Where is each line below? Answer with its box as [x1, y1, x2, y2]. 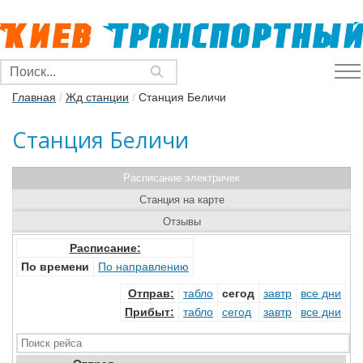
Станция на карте [139, 194, 224, 206]
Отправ [128, 287, 171, 300]
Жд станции [66, 91, 129, 104]
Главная [12, 91, 56, 104]
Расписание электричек [123, 172, 240, 184]
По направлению [98, 260, 189, 273]
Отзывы [162, 216, 201, 228]
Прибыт [125, 305, 171, 318]
